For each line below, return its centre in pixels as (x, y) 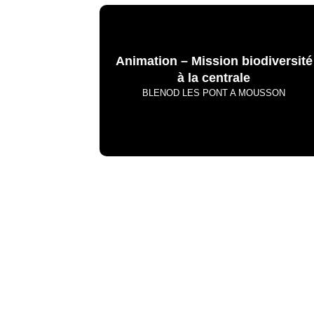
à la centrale (214, 78)
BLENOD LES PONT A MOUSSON (214, 93)
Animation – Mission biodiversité (214, 61)
